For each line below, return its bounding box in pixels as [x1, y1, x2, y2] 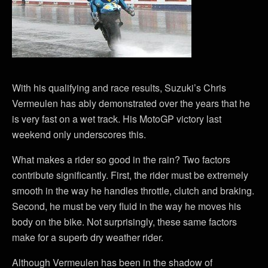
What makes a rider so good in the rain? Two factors [12, 153, 230, 166]
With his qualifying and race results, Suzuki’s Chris [12, 81, 226, 95]
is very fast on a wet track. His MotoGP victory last [12, 112, 221, 126]
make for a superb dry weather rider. [12, 230, 163, 244]
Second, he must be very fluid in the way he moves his [12, 199, 241, 213]
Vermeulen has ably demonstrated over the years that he [12, 96, 250, 110]
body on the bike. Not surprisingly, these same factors [12, 215, 237, 229]
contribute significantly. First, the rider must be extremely [12, 168, 248, 182]
